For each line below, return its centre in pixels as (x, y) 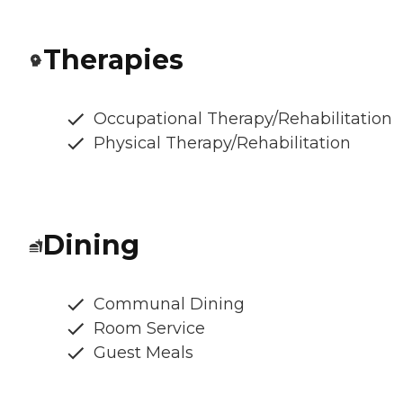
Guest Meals (143, 352)
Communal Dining (169, 304)
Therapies (113, 59)
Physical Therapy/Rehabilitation (222, 143)
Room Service (149, 328)
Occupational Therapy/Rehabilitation (243, 118)
